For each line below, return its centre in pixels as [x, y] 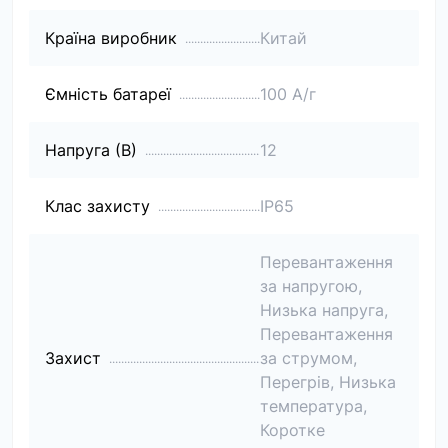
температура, [313, 406]
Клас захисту [97, 206]
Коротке [292, 430]
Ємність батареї [108, 94]
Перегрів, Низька [327, 382]
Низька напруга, [323, 310]
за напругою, [310, 286]
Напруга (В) [91, 150]
